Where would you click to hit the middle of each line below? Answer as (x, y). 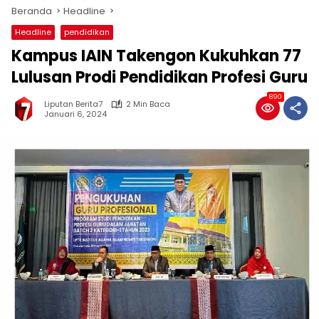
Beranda (32, 11)
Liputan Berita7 (73, 104)
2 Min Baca (148, 104)
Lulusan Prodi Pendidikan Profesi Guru (159, 77)
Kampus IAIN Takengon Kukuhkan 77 (156, 56)
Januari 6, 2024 (75, 114)
